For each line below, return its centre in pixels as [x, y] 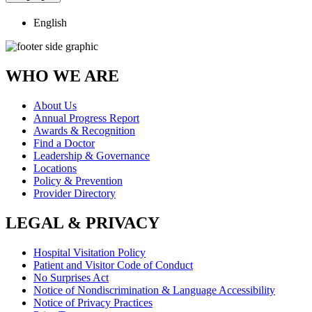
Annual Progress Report [86, 118]
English [50, 23]
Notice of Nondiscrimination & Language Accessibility [154, 290]
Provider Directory [75, 193]
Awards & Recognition [84, 130]
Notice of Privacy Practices [93, 302]
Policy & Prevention [78, 180]
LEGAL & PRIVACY [83, 223]
